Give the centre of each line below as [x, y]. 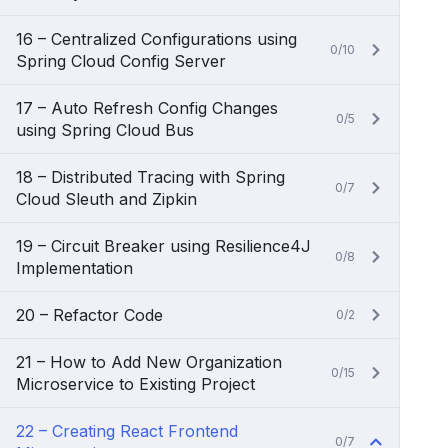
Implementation [74, 268]
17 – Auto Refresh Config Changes [147, 108]
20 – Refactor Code [89, 315]
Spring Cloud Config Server [121, 61]
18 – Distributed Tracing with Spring [150, 177]
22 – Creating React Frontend [127, 431]
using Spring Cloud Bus [105, 130]
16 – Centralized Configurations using [156, 39]
